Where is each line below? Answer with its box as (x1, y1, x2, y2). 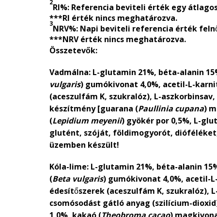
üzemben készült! (49, 139, 119, 150)
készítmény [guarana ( (49, 103, 138, 114)
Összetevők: (49, 45, 97, 56)
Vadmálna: (49, 66, 91, 77)
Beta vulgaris (52, 173, 103, 184)
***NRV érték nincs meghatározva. (49, 33, 186, 45)
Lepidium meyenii (52, 115, 122, 126)
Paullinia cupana (138, 103, 204, 114)
